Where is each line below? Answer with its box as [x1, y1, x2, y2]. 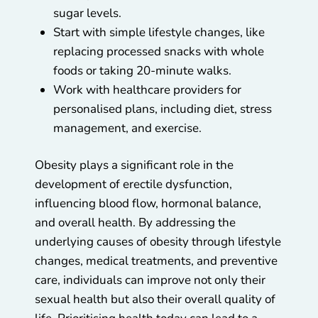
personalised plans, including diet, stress [53, 100, 272, 117]
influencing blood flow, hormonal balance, [35, 195, 261, 212]
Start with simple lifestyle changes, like [53, 23, 265, 40]
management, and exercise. [53, 119, 202, 136]
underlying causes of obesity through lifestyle [35, 234, 281, 251]
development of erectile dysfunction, [35, 176, 232, 193]
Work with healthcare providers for [53, 81, 241, 98]
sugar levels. [53, 4, 121, 21]
